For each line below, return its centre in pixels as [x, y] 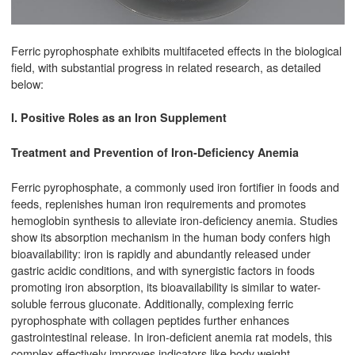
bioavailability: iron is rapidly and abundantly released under [160, 253]
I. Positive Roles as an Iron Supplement [118, 118]
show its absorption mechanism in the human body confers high [170, 236]
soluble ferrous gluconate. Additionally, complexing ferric [152, 303]
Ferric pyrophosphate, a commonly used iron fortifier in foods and [175, 186]
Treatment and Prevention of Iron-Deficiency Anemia [155, 152]
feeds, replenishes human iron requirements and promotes [158, 203]
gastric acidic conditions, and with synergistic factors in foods [162, 269]
